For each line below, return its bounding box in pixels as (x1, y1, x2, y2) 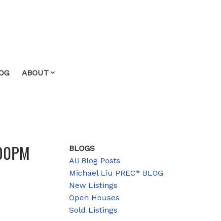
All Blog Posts (69, 155, 121, 165)
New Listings (69, 180, 118, 190)
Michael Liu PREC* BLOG (69, 168, 164, 178)
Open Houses (69, 192, 120, 202)
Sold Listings (69, 205, 118, 215)
